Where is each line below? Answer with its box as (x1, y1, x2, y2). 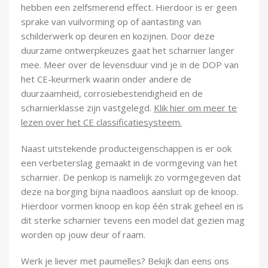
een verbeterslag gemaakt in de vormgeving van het (21, 157, 237, 169)
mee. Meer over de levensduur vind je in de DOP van (21, 59, 239, 71)
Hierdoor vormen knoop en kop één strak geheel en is (21, 200, 243, 212)
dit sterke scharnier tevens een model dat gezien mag (21, 214, 245, 227)
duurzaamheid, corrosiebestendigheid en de (21, 87, 203, 100)
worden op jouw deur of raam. (21, 229, 145, 241)
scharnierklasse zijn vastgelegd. (21, 102, 154, 114)
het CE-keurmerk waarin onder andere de (21, 73, 191, 86)
